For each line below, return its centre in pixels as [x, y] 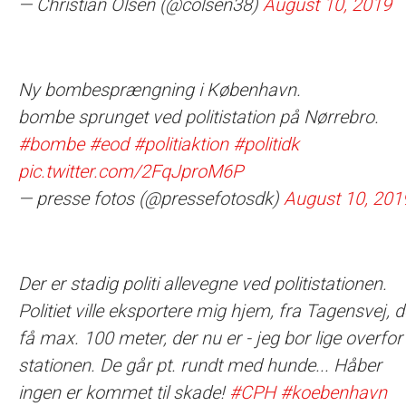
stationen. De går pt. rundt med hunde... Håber [200, 365]
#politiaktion [181, 144]
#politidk [266, 144]
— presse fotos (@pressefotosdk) [151, 198]
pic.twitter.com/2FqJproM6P [130, 171]
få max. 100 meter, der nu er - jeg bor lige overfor [210, 338]
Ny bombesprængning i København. [159, 90]
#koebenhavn [333, 392]
